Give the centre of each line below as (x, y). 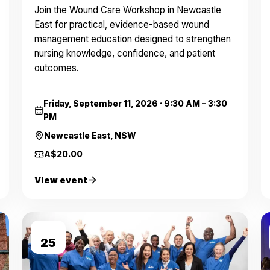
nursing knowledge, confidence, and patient (124, 53)
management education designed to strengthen (132, 39)
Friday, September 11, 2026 (101, 104)
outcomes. (56, 68)
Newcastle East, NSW (89, 136)
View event (61, 180)
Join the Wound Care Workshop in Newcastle (127, 10)
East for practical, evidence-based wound (121, 24)
